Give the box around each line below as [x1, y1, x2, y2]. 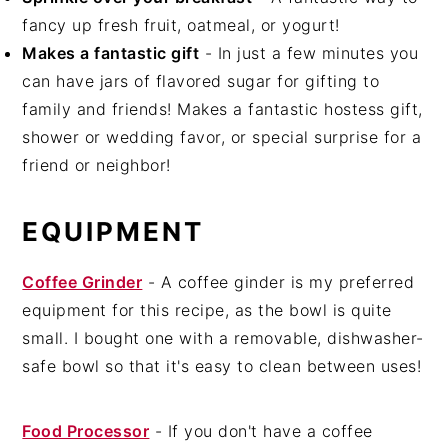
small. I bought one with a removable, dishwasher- [22, 327, 424, 348]
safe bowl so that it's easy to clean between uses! [22, 355, 422, 376]
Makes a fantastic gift [22, 42, 200, 63]
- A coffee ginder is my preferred [142, 271, 415, 292]
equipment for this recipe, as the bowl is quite [22, 299, 392, 320]
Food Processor [22, 420, 150, 441]
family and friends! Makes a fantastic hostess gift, [22, 98, 423, 119]
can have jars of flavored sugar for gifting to [22, 70, 380, 91]
